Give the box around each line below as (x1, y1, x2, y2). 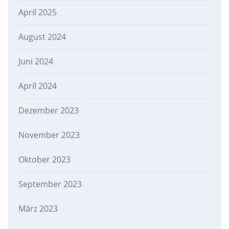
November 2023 (18, 129, 80, 141)
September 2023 (18, 178, 82, 190)
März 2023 (18, 203, 58, 215)
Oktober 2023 (18, 154, 71, 166)
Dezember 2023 (18, 105, 79, 117)
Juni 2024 (18, 56, 53, 67)
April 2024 (18, 80, 57, 92)
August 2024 (18, 31, 66, 43)
